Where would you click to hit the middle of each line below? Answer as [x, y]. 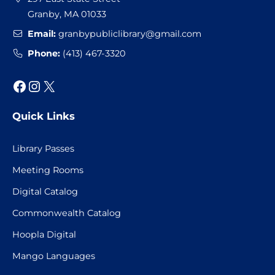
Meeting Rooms [48, 170]
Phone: [44, 53]
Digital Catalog [45, 192]
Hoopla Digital [44, 235]
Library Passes [43, 149]
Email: [42, 33]
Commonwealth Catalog [67, 213]
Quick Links [44, 116]
